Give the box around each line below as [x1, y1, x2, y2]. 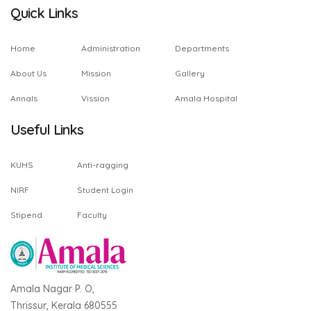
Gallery [175, 68, 205, 78]
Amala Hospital [175, 93, 237, 103]
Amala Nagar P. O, [10, 283, 94, 295]
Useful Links [10, 121, 83, 138]
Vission [81, 93, 110, 103]
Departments [175, 43, 229, 53]
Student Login [77, 185, 133, 195]
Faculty [77, 210, 107, 220]
